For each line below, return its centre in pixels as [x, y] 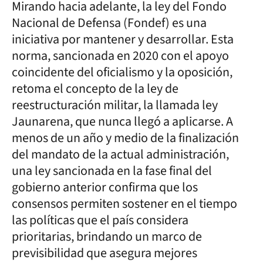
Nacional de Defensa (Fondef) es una [109, 23]
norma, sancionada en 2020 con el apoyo [120, 56]
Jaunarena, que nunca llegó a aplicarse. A [122, 122]
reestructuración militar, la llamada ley [115, 105]
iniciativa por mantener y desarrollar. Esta [123, 39]
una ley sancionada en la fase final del [112, 171]
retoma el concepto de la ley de [95, 89]
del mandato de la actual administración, [120, 154]
